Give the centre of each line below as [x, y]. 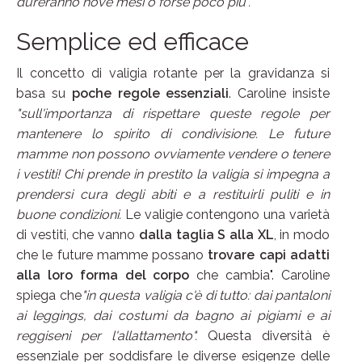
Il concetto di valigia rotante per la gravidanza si [173, 74]
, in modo [302, 235]
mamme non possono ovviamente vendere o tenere [173, 154]
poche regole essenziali [150, 94]
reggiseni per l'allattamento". [107, 336]
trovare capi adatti [267, 255]
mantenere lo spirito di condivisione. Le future [173, 134]
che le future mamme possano [110, 255]
